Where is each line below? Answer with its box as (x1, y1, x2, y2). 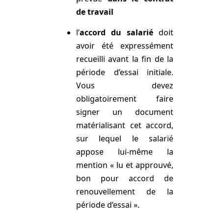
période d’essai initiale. (76, 66, 174, 78)
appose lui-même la (76, 146, 174, 157)
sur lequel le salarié (76, 133, 174, 144)
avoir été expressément (76, 40, 174, 51)
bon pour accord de (76, 172, 174, 184)
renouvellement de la (76, 186, 174, 197)
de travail (76, 6, 113, 18)
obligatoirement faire (76, 93, 174, 104)
